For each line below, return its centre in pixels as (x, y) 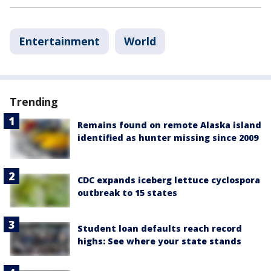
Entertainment (59, 41)
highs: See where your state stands (159, 241)
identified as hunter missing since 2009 (168, 138)
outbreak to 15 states (127, 192)
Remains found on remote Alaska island (169, 125)
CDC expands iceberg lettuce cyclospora (169, 180)
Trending (34, 102)
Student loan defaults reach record (160, 228)
